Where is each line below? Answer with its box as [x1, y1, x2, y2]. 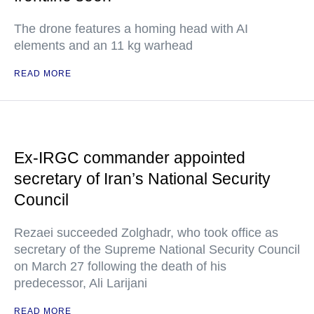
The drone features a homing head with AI [14, 22, 248, 36]
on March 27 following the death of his [14, 259, 226, 273]
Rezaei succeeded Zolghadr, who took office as [14, 226, 278, 240]
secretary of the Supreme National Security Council [14, 243, 300, 257]
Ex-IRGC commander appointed [14, 149, 245, 167]
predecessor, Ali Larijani [14, 276, 147, 290]
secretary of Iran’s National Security [14, 170, 271, 188]
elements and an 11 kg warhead [14, 39, 193, 53]
